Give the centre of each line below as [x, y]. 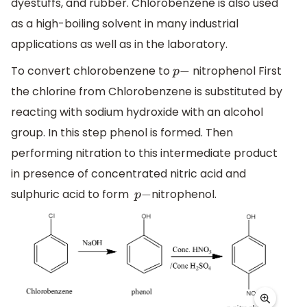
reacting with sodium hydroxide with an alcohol [137, 112]
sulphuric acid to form [73, 195]
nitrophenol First [236, 71]
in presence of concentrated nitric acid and [128, 174]
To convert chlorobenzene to [92, 71]
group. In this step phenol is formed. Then [122, 133]
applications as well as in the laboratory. [119, 44]
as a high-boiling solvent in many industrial [125, 23]
